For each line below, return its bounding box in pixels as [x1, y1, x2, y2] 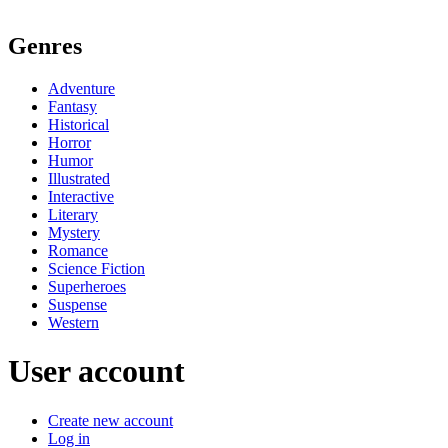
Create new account [48, 411, 173, 429]
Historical [48, 115, 109, 133]
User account [8, 353, 185, 390]
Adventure [48, 79, 115, 97]
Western [48, 313, 99, 331]
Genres [8, 32, 82, 59]
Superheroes [48, 277, 126, 295]
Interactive [48, 187, 114, 205]
